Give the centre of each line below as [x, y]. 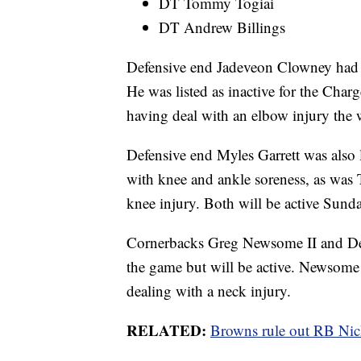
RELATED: [166, 330]
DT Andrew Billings [222, 27]
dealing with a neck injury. [209, 291]
